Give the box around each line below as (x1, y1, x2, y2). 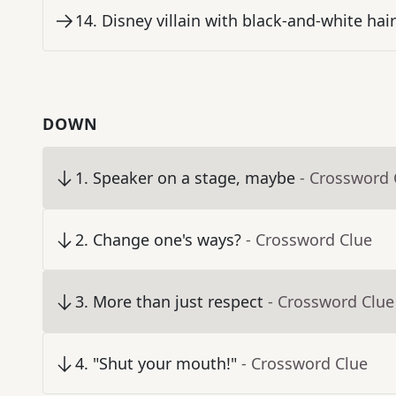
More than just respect (93, 291, 263, 313)
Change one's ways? (93, 229, 241, 251)
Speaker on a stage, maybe (93, 167, 295, 189)
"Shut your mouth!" (93, 353, 237, 375)
